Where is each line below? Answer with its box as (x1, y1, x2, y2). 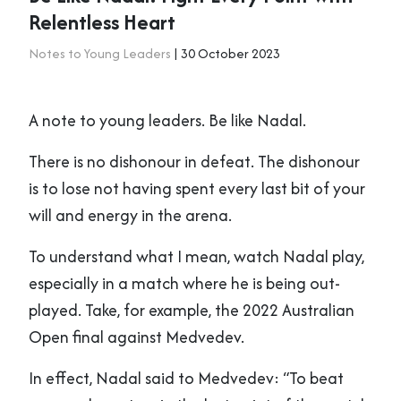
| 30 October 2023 (171, 43, 280, 63)
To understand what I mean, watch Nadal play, (29, 243, 364, 269)
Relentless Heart (29, 6, 175, 37)
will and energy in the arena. (29, 202, 232, 227)
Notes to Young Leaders (29, 43, 171, 63)
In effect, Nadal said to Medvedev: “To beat (29, 365, 344, 390)
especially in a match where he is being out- (29, 270, 340, 295)
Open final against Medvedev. (29, 324, 244, 349)
